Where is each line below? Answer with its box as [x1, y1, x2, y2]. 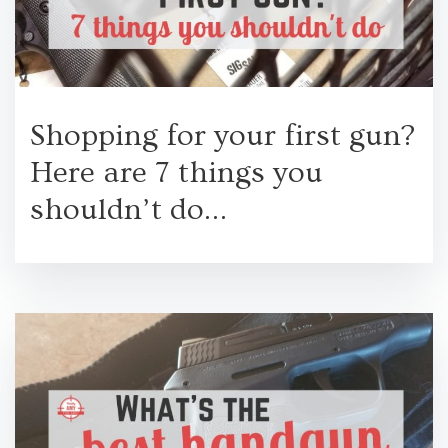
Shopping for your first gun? [30, 118, 415, 154]
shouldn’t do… [30, 192, 227, 228]
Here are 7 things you [30, 155, 323, 191]
